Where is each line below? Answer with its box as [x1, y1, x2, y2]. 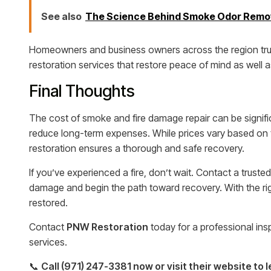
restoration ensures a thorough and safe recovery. [29, 142, 244, 154]
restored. [29, 197, 68, 209]
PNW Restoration [67, 221, 148, 233]
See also [41, 10, 82, 22]
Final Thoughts [29, 81, 135, 101]
